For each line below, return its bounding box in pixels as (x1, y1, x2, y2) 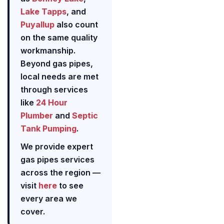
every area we (20, 193, 77, 203)
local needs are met (20, 71, 98, 81)
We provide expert (20, 141, 93, 151)
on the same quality (20, 32, 97, 42)
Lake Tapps (20, 6, 66, 16)
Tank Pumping (20, 123, 76, 133)
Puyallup (20, 19, 54, 29)
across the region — (20, 167, 100, 177)
